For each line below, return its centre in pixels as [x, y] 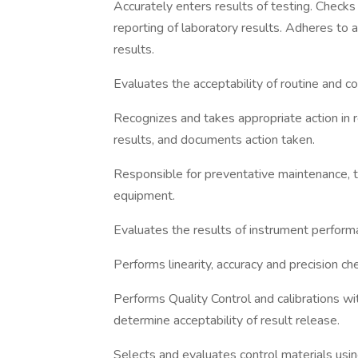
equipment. [144, 196]
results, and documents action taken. [214, 140]
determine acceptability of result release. [227, 320]
